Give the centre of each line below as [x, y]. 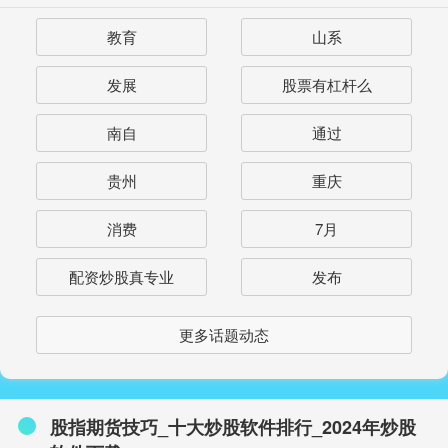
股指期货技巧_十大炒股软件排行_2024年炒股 [233, 426]
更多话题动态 [224, 334]
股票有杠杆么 [326, 84]
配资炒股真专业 [121, 276]
